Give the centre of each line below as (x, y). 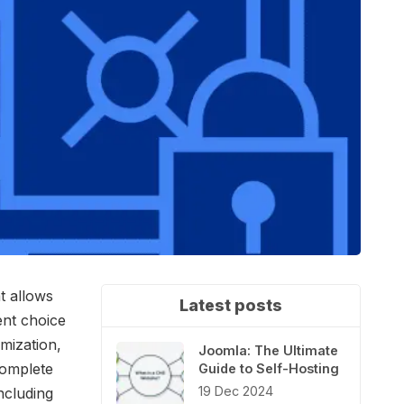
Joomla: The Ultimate (268, 350)
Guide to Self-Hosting (269, 368)
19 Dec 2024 (236, 391)
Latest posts (231, 305)
